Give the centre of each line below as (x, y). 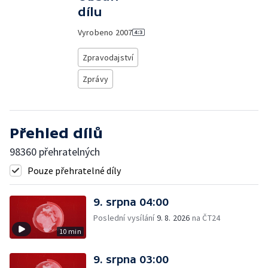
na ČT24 (205, 218)
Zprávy (95, 79)
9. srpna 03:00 (131, 259)
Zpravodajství (108, 57)
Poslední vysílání (125, 218)
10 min (70, 231)
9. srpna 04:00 (131, 202)
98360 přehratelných (55, 152)
